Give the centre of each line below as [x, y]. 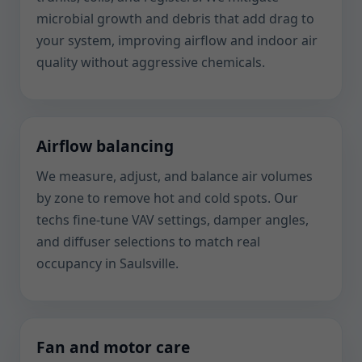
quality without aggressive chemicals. [151, 62]
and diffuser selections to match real [148, 242]
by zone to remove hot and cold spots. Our [167, 198]
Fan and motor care [113, 347]
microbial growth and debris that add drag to [175, 19]
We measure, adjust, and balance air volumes [175, 176]
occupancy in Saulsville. [107, 263]
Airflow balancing [105, 146]
